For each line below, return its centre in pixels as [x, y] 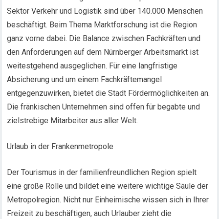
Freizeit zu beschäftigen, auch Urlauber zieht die [89, 213]
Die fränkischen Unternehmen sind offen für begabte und [104, 107]
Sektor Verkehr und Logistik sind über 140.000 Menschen [105, 11]
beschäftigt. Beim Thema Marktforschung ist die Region [102, 25]
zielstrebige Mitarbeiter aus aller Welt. [73, 120]
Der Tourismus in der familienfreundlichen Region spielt [102, 172]
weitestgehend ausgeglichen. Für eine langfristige [92, 66]
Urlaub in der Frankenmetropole [60, 146]
